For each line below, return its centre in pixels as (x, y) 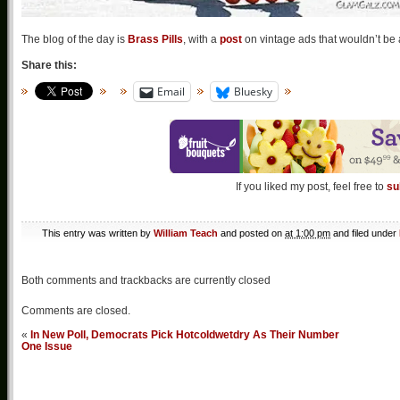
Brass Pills (155, 39)
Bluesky (253, 92)
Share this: (49, 65)
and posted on (251, 233)
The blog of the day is (75, 39)
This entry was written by (98, 233)
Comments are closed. (76, 311)
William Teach (186, 233)
